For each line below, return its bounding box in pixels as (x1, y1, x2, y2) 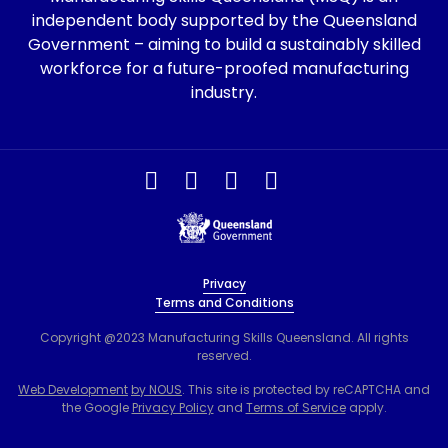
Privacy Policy (131, 399, 214, 416)
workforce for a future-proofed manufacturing (39, 57, 409, 80)
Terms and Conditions (154, 294, 294, 311)
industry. (191, 81, 257, 104)
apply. (345, 399, 387, 416)
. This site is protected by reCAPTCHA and (182, 381, 430, 398)
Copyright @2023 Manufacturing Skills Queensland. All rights (39, 329, 409, 346)
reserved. (196, 347, 252, 364)
